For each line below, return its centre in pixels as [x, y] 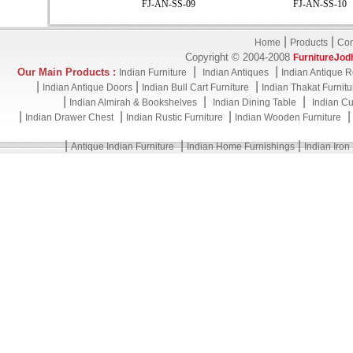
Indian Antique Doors [87, 87]
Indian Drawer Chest [69, 117]
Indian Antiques [236, 72]
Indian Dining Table [254, 102]
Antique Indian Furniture [122, 147]
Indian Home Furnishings [240, 147]
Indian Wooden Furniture [288, 117]
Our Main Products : [67, 72]
